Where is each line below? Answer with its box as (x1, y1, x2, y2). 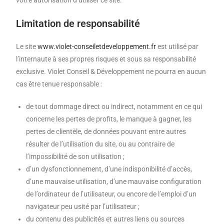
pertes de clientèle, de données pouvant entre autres (26, 127, 186, 136)
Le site (16, 42, 38, 51)
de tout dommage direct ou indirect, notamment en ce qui (26, 102, 202, 111)
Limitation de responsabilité (16, 17, 140, 30)
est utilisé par (156, 42, 199, 51)
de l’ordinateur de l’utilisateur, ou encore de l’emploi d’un (26, 190, 197, 198)
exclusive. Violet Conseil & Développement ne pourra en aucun (16, 67, 206, 76)
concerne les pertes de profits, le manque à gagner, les (26, 115, 192, 123)
